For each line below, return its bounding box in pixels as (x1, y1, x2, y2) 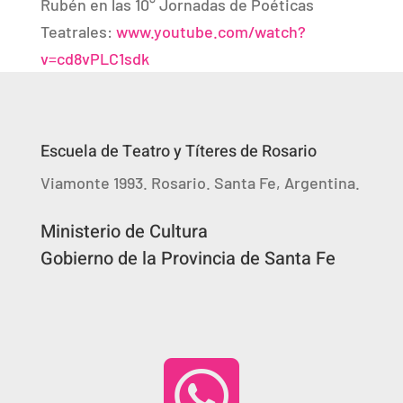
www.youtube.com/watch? (115, 22, 306, 41)
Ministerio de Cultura (40, 219, 208, 245)
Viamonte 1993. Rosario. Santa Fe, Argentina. (40, 173, 360, 193)
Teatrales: (40, 22, 116, 41)
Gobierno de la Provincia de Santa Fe (40, 246, 336, 272)
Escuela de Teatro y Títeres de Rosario (40, 139, 317, 164)
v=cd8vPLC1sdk (40, 49, 149, 68)
